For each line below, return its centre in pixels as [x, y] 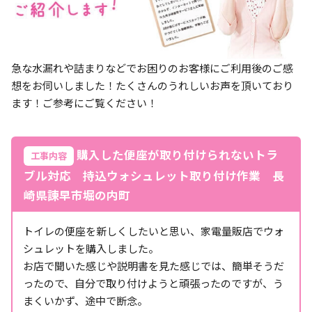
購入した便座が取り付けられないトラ [176, 154]
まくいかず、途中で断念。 [85, 300]
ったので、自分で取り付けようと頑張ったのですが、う [153, 283]
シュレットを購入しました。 [91, 248]
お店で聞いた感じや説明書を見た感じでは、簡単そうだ [154, 265]
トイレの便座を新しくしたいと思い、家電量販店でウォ [154, 231]
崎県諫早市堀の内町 [77, 195]
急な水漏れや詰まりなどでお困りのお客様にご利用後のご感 [152, 68]
